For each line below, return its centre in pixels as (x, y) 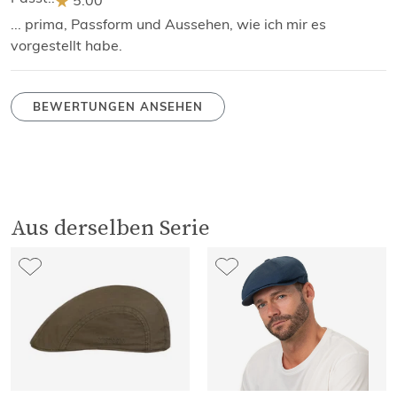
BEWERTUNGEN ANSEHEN (118, 107)
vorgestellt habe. (66, 46)
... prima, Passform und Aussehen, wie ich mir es (168, 24)
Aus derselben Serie (110, 227)
